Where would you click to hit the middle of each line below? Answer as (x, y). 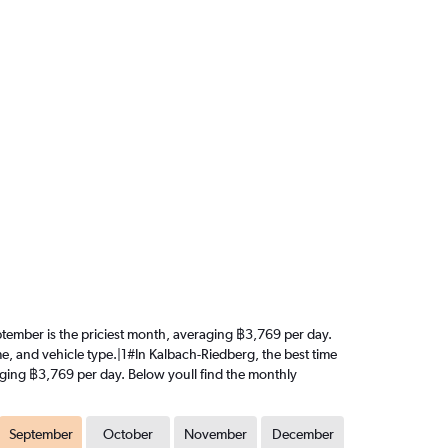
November (215, 434)
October (128, 434)
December (302, 434)
